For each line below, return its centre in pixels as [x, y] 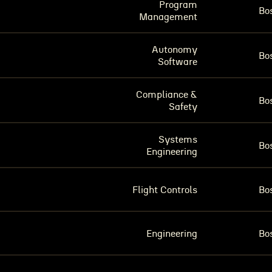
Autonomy [175, 50]
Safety [183, 107]
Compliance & [167, 95]
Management [168, 17]
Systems [178, 140]
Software [178, 62]
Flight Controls [165, 190]
